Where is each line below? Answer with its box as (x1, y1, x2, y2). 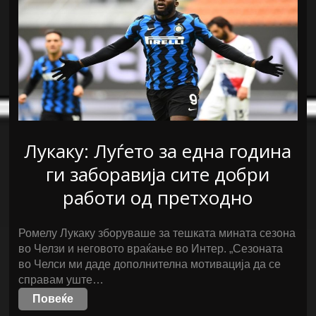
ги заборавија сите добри (46, 162, 270, 187)
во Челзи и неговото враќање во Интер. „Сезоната (18, 243, 284, 255)
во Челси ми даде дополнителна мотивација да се (18, 258, 281, 270)
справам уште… (18, 274, 104, 286)
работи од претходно (63, 185, 253, 210)
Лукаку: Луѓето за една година (24, 138, 292, 164)
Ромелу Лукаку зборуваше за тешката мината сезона (18, 227, 296, 239)
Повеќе (32, 293, 74, 305)
